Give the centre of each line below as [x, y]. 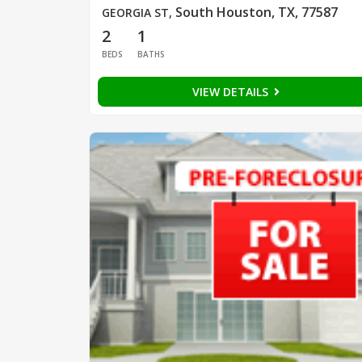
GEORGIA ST [135, 13]
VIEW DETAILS [232, 92]
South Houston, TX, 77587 [256, 13]
